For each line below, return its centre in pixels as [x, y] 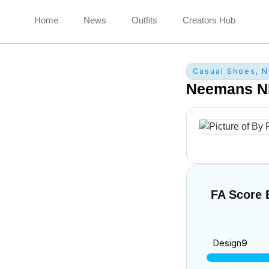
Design [227, 243]
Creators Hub [209, 20]
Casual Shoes [225, 71]
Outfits [144, 20]
